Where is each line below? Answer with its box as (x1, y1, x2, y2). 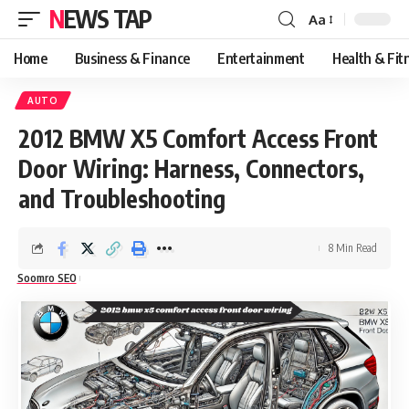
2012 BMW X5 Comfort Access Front (18, 123, 378, 153)
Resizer (308, 43, 352, 61)
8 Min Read (329, 241, 377, 255)
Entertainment (216, 49, 305, 68)
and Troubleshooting (18, 184, 225, 214)
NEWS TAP (63, 4, 152, 34)
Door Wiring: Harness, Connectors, (18, 153, 364, 184)
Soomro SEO (16, 271, 77, 285)
